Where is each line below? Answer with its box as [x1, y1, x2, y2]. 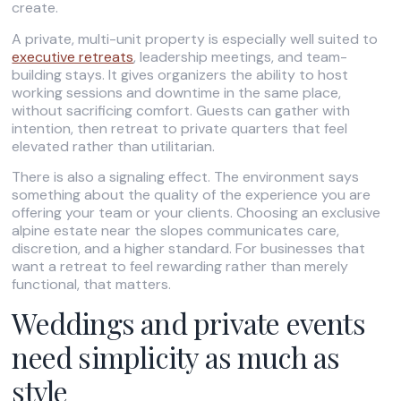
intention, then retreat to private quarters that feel [12, 118, 348, 138]
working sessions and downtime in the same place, [12, 82, 342, 102]
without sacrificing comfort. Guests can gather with [12, 100, 351, 120]
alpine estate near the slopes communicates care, [12, 221, 340, 241]
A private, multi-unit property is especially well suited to [12, 29, 379, 48]
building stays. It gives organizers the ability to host [12, 64, 349, 84]
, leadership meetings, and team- [133, 47, 348, 66]
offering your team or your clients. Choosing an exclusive [12, 203, 381, 223]
